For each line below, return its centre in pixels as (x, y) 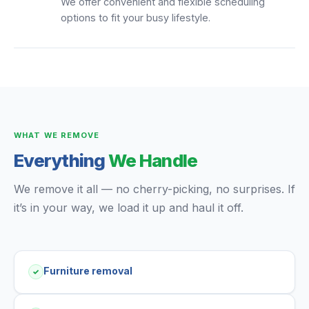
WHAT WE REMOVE (57, 135)
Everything (61, 160)
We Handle (153, 160)
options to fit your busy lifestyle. (136, 18)
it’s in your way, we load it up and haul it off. (129, 208)
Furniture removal (88, 271)
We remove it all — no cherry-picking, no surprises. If (154, 189)
